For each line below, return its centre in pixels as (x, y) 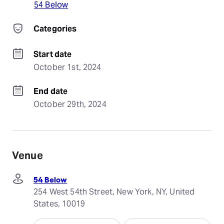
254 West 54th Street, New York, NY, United (114, 192)
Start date (53, 54)
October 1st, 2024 (67, 67)
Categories (55, 29)
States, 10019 (59, 204)
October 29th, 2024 (70, 104)
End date (51, 91)
